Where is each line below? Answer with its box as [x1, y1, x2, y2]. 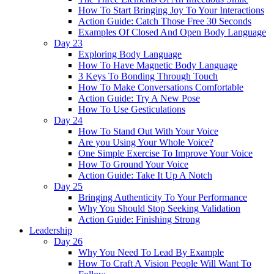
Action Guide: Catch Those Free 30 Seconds [78, 16, 251, 26]
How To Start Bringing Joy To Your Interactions [78, 5, 264, 15]
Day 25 [54, 181, 83, 191]
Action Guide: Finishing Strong [78, 214, 200, 224]
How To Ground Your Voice [78, 159, 188, 169]
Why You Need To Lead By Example [78, 247, 224, 257]
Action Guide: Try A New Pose [78, 93, 200, 103]
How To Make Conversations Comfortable [78, 82, 243, 92]
